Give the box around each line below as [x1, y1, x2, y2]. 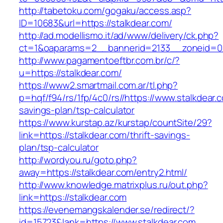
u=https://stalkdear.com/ [19, 66, 122, 80]
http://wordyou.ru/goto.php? [19, 153, 137, 167]
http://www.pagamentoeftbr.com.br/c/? [19, 54, 180, 67]
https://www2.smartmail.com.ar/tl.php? [19, 79, 178, 92]
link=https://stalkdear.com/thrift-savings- [19, 128, 190, 142]
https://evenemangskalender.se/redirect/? [19, 203, 195, 217]
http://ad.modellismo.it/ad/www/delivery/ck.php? [19, 29, 219, 42]
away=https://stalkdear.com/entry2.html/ [19, 166, 188, 179]
